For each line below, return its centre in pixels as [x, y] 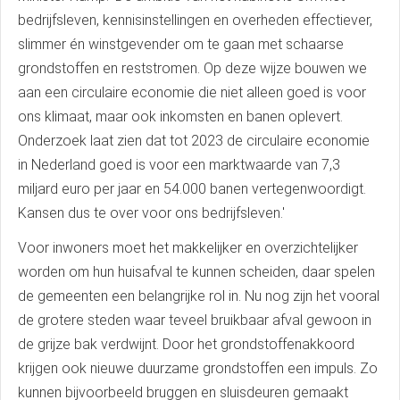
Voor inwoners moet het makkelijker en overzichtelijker [188, 247]
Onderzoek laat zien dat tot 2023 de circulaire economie [194, 140]
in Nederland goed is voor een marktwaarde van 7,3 [179, 164]
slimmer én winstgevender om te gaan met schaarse [181, 44]
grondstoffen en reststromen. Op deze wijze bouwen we [192, 68]
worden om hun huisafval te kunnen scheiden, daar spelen [196, 271]
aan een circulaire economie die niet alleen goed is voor [192, 92]
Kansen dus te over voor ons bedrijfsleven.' [151, 212]
